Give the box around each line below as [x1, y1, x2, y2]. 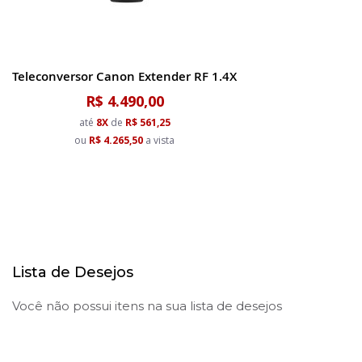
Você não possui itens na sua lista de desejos [12, 298, 282, 314]
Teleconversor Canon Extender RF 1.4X [12, 68, 237, 85]
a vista [143, 133, 175, 147]
